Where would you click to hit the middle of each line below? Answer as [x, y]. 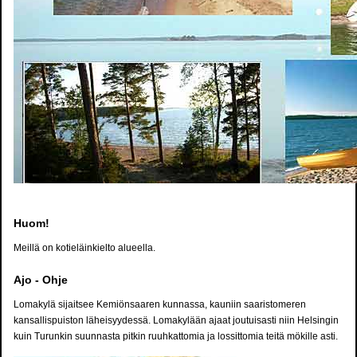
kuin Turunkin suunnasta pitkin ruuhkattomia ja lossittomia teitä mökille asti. [176, 337]
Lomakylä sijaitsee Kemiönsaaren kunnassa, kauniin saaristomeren [160, 305]
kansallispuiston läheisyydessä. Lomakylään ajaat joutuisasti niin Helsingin [176, 321]
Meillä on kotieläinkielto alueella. [84, 248]
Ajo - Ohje [41, 280]
